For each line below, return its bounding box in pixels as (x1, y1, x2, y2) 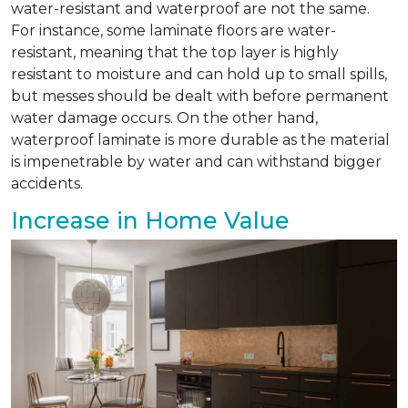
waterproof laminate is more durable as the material (11, 131, 390, 149)
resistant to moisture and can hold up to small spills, (11, 66, 387, 84)
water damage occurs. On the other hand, (11, 109, 318, 127)
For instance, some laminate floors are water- (11, 22, 336, 40)
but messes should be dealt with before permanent (11, 87, 389, 106)
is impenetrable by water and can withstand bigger (11, 153, 382, 171)
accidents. (11, 175, 83, 193)
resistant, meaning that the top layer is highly (11, 44, 339, 62)
